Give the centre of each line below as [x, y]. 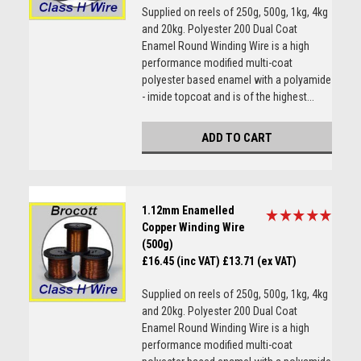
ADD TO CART [237, 138]
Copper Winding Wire [193, 227]
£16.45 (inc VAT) [180, 261]
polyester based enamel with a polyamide [236, 80]
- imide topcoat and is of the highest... [228, 97]
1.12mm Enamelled [188, 210]
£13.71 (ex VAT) [259, 261]
